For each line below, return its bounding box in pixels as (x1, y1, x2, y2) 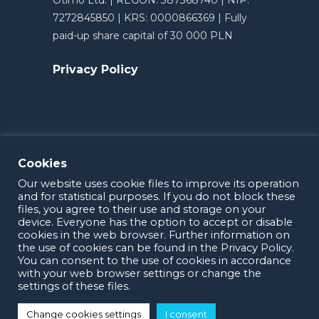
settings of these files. (18, 280, 130, 293)
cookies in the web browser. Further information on (18, 229, 290, 241)
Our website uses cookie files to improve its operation (18, 177, 299, 190)
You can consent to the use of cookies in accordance (18, 254, 291, 267)
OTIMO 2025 (128, 244, 191, 258)
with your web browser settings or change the (18, 267, 261, 280)
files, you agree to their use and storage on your (18, 203, 266, 216)
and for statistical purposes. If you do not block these (18, 190, 296, 203)
